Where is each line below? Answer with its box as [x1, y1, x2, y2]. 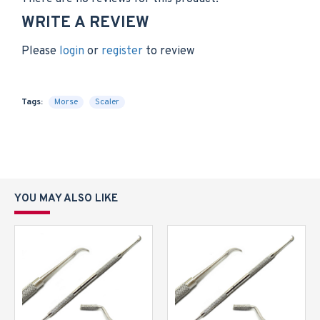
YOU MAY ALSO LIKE [14, 192, 118, 206]
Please [21, 44, 59, 59]
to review [143, 44, 194, 59]
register [101, 44, 143, 59]
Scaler [95, 96, 119, 108]
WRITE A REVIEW [21, 14, 149, 33]
